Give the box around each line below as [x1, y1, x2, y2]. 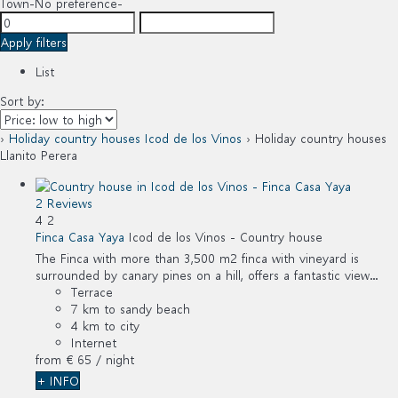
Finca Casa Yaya [36, 227, 124, 245]
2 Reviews [36, 194, 92, 211]
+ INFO [36, 371, 79, 389]
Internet [71, 333, 116, 351]
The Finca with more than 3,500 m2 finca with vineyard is [36, 249, 359, 267]
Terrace [71, 283, 113, 300]
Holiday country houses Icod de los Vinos [9, 130, 242, 147]
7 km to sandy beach [71, 299, 190, 317]
